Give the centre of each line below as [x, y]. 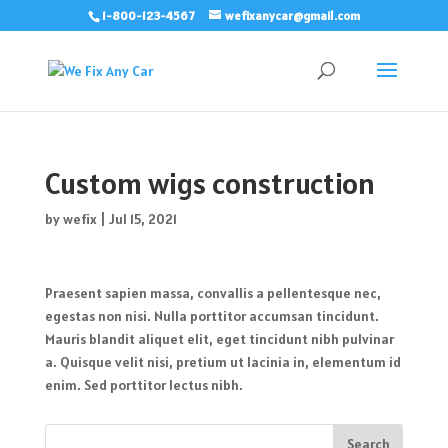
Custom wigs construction [209, 183]
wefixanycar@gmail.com [292, 15]
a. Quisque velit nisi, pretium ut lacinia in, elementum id [222, 362]
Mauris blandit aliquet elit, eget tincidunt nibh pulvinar [219, 339]
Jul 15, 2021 [142, 219]
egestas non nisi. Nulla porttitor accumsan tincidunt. [211, 316]
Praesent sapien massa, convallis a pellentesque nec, [212, 293]
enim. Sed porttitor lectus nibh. [143, 385]
